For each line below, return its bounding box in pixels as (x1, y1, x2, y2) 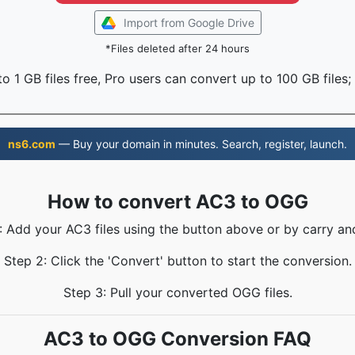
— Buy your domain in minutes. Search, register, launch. (55, 137, 347, 151)
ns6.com (8, 137, 55, 151)
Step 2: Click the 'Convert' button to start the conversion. (3, 253, 352, 269)
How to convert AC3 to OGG (47, 190, 308, 213)
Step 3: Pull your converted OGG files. (63, 284, 292, 300)
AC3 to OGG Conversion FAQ (44, 327, 311, 350)
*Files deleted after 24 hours (105, 42, 250, 55)
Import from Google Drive (123, 16, 254, 29)
